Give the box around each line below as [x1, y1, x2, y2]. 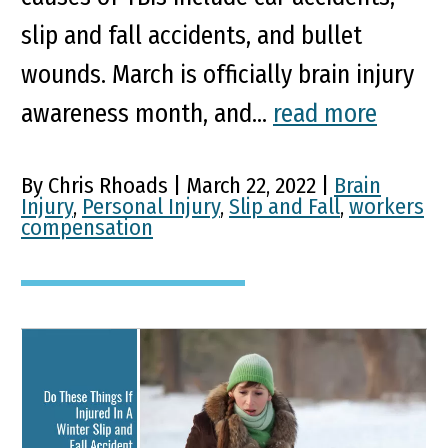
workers [349, 193, 424, 221]
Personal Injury [82, 193, 220, 221]
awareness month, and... [21, 98, 273, 130]
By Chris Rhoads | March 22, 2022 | [21, 172, 334, 200]
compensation [21, 214, 153, 242]
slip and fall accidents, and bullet [21, 20, 362, 52]
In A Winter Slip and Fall [21, 397, 390, 440]
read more [273, 98, 377, 130]
